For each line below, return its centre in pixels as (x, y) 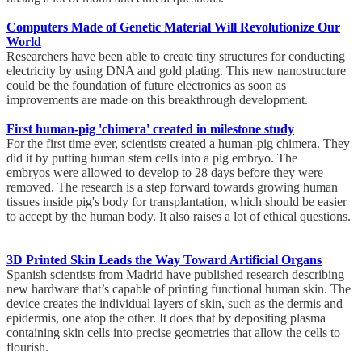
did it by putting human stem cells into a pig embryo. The (152, 158)
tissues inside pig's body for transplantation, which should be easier (177, 201)
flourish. (31, 347)
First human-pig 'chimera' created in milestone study (150, 128)
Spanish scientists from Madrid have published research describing (175, 274)
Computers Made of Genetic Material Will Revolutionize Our (173, 27)
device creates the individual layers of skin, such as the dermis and (175, 303)
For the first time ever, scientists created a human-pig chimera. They (178, 143)
